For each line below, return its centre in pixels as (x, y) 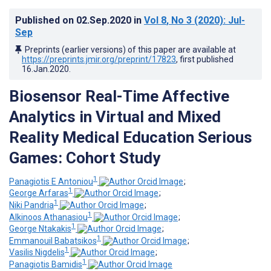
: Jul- (234, 20)
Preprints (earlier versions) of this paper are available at (130, 49)
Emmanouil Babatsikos (53, 240)
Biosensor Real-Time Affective (119, 96)
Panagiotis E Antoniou (51, 181)
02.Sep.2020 (105, 20)
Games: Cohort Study (85, 158)
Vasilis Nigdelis (37, 253)
